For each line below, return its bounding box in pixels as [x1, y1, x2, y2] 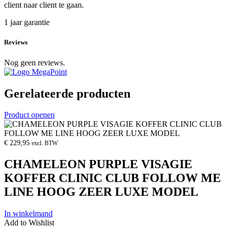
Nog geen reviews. [4, 58, 65, 67]
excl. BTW [32, 140, 58, 147]
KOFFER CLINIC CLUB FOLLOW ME [4, 171, 221, 185]
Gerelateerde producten [4, 86, 130, 100]
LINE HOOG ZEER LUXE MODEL [4, 185, 198, 199]
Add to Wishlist [4, 218, 54, 227]
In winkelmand [4, 209, 53, 218]
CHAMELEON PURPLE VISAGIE [4, 157, 192, 171]
